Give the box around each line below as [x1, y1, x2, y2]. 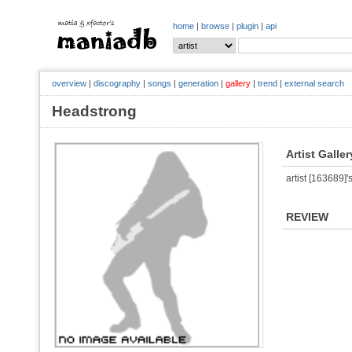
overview [52, 79, 86, 88]
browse [201, 21, 229, 31]
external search [284, 79, 344, 88]
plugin [236, 21, 258, 31]
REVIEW [286, 211, 328, 223]
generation [178, 79, 218, 88]
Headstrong [52, 103, 152, 119]
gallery [225, 79, 251, 88]
